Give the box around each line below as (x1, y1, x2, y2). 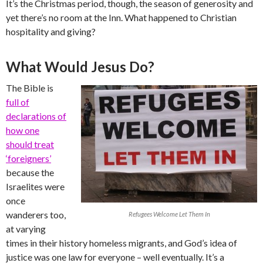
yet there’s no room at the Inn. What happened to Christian (6, 12, 237, 23)
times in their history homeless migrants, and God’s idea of (6, 237, 237, 249)
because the (6, 167, 54, 178)
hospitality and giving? (6, 26, 96, 38)
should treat (6, 139, 54, 150)
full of (6, 96, 29, 108)
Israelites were (6, 181, 65, 193)
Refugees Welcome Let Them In (128, 210, 210, 218)
